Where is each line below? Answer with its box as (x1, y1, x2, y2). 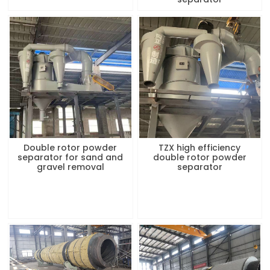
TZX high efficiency (159, 142, 241, 154)
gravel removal (36, 161, 104, 174)
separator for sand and (17, 151, 124, 164)
